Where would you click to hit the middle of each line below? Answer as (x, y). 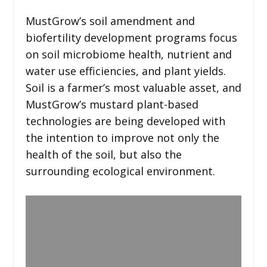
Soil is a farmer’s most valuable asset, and (133, 87)
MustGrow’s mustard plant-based (112, 104)
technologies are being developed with (125, 121)
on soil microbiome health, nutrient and (128, 54)
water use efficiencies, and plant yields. (125, 71)
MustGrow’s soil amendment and (110, 21)
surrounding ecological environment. (120, 171)
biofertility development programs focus (131, 37)
